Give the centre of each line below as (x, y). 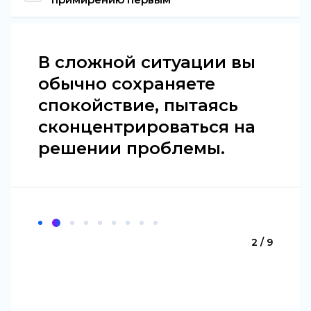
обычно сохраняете (127, 84)
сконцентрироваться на (147, 127)
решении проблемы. (132, 149)
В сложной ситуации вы (147, 62)
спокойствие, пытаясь (138, 106)
